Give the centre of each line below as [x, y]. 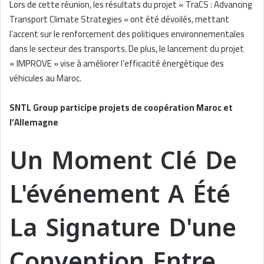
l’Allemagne [34, 122]
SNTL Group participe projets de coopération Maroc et [121, 107]
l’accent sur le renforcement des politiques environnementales [127, 34]
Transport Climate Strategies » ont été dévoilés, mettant [119, 19]
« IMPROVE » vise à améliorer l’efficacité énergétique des [117, 63]
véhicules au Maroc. [45, 78]
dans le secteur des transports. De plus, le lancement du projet [127, 48]
